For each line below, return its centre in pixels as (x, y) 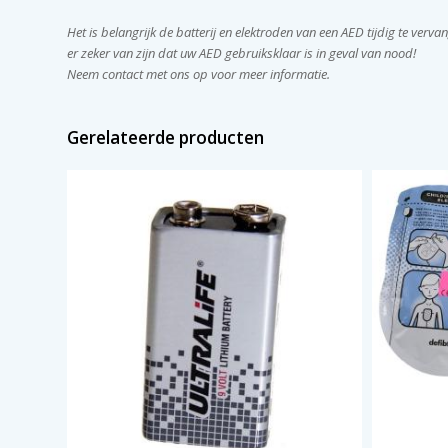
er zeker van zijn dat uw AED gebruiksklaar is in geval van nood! (242, 53)
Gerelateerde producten (166, 137)
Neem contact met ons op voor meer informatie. (199, 74)
